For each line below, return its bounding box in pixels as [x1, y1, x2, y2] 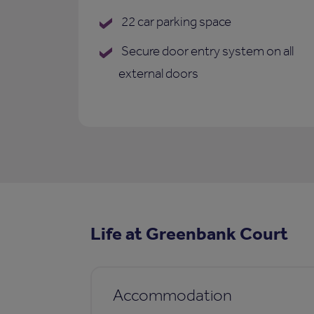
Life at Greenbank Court [90, 222, 288, 245]
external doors [118, 65, 198, 82]
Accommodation [112, 285, 232, 305]
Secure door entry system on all [119, 43, 294, 60]
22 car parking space [119, 13, 231, 30]
